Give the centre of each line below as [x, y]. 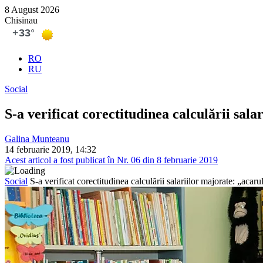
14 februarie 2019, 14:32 [50, 149]
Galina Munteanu [37, 139]
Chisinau [21, 20]
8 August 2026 [32, 10]
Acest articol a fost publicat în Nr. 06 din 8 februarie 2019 [111, 160]
